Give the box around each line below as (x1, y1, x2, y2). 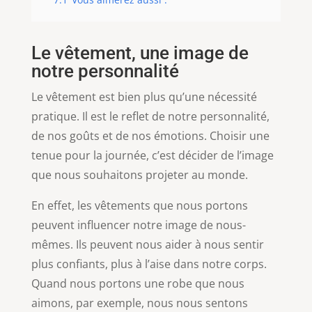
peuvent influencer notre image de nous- (31, 217, 246, 233)
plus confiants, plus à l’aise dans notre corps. (31, 256, 267, 272)
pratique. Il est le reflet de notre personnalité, (31, 109, 270, 124)
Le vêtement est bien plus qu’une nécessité (31, 89, 257, 104)
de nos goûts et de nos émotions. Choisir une (31, 128, 270, 143)
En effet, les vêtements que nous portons (31, 198, 248, 213)
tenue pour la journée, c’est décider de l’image (31, 148, 274, 163)
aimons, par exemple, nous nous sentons (31, 295, 248, 311)
